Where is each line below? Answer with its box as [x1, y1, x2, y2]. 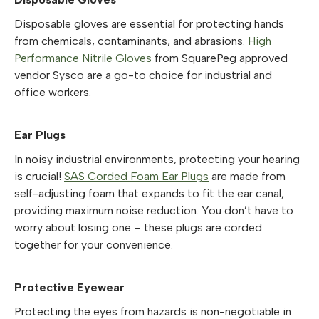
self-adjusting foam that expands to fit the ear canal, [14, 186, 284, 200]
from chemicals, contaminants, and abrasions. [14, 33, 248, 48]
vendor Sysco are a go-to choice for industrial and [14, 68, 272, 82]
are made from [209, 169, 286, 183]
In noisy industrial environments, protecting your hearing [14, 152, 300, 166]
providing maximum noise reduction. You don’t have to [14, 203, 293, 217]
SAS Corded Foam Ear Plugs [64, 169, 209, 183]
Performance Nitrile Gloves [14, 51, 152, 65]
